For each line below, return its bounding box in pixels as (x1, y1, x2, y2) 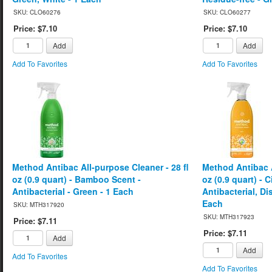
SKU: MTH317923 (203, 212, 255, 221)
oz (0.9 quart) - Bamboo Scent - (12, 172, 141, 185)
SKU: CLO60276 (13, 7, 61, 16)
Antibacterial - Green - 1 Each (12, 185, 134, 197)
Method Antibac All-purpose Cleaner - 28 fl (12, 160, 189, 173)
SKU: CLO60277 (203, 7, 251, 16)
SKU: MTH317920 (13, 200, 64, 209)
